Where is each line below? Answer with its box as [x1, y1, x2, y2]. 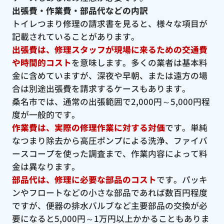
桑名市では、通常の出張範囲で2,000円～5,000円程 [11, 95, 210, 107]
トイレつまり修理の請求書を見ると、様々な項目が [11, 17, 207, 29]
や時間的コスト [11, 56, 71, 68]
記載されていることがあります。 [11, 30, 139, 42]
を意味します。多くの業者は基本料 [71, 56, 207, 68]
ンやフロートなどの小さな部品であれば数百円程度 [11, 186, 207, 198]
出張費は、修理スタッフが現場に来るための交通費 [11, 43, 207, 55]
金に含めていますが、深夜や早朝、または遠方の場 [11, 69, 207, 81]
